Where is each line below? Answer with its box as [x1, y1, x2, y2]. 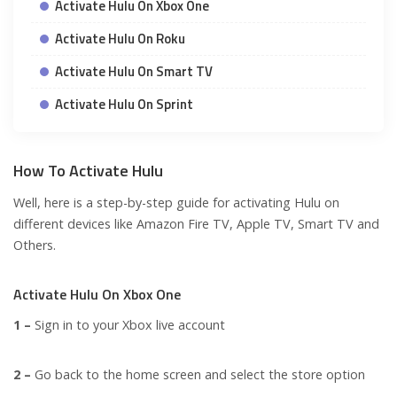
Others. [13, 237, 56, 254]
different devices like [13, 215, 136, 233]
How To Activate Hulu [13, 159, 163, 183]
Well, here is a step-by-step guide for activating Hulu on [13, 194, 339, 212]
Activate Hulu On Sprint [55, 94, 193, 115]
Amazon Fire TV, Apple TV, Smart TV [136, 215, 354, 233]
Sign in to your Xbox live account [31, 316, 229, 334]
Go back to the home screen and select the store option [31, 366, 369, 384]
